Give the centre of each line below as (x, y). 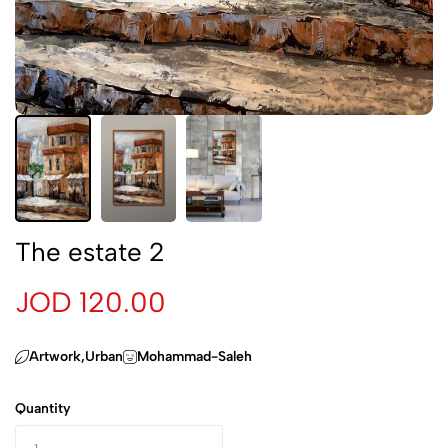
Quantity (43, 408)
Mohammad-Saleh (194, 356)
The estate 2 (90, 251)
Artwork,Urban (76, 356)
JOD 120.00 (90, 301)
